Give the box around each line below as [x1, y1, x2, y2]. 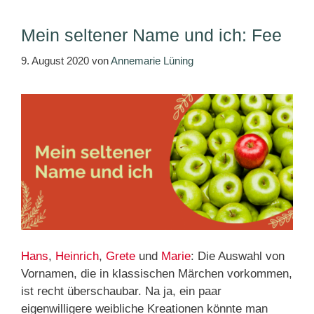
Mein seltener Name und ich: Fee [21, 25, 282, 46]
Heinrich [55, 250, 99, 264]
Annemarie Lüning [111, 54, 193, 67]
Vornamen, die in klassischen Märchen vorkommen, [21, 267, 292, 281]
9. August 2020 [21, 54, 89, 67]
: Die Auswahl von [191, 250, 285, 264]
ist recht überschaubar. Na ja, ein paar [21, 285, 221, 299]
